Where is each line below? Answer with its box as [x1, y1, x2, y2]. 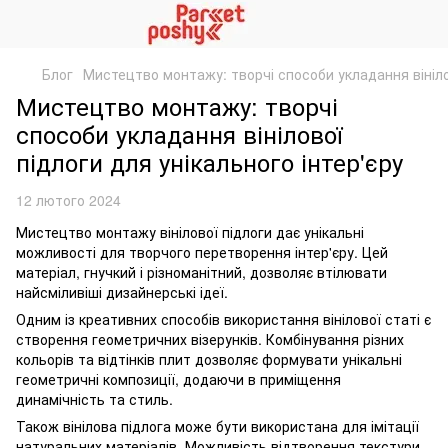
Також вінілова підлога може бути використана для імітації [16, 416, 419, 436]
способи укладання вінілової [16, 116, 342, 151]
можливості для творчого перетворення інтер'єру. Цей [16, 242, 388, 262]
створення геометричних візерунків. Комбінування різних [16, 329, 404, 349]
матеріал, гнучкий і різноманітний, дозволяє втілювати [16, 262, 387, 282]
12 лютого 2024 [16, 190, 121, 210]
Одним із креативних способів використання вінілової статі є [16, 309, 431, 329]
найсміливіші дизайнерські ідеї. [16, 282, 228, 302]
